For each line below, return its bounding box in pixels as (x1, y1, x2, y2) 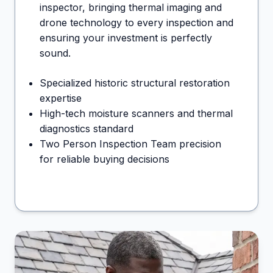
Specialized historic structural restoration (40, 77, 230, 90)
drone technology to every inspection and (40, 16, 233, 29)
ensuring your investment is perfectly (40, 32, 212, 44)
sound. (40, 47, 71, 60)
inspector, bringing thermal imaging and (40, 1, 222, 14)
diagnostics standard (40, 122, 133, 135)
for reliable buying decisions (40, 153, 169, 166)
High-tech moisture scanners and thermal (40, 107, 233, 120)
